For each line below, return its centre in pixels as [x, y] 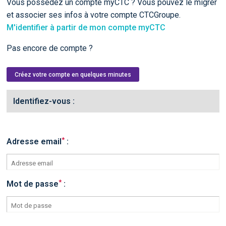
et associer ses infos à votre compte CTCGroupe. [93, 15]
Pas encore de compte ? [49, 48]
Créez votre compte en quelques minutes [73, 75]
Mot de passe [32, 184]
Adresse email [34, 142]
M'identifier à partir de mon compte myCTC [86, 27]
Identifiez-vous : [44, 101]
